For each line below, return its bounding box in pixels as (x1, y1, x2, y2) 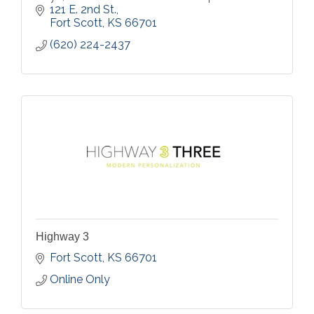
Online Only (50, 273, 110, 286)
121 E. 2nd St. (50, 3, 116, 16)
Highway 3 (36, 231, 89, 243)
